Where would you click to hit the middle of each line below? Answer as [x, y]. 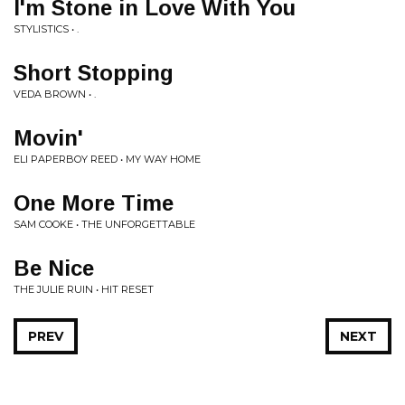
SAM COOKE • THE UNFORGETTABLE [104, 224]
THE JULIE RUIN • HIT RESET [84, 289]
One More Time [94, 203]
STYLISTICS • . [46, 29]
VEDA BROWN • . [55, 94]
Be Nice [54, 268]
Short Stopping [94, 73]
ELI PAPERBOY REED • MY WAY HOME [107, 159]
